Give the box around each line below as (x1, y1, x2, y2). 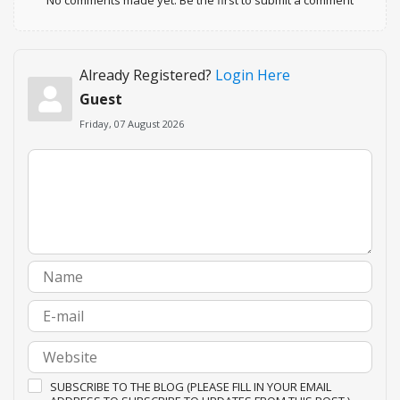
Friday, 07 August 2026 (79, 116, 184, 130)
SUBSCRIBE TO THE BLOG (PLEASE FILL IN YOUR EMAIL (50, 379, 331, 396)
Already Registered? (79, 64, 215, 85)
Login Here (214, 64, 290, 85)
